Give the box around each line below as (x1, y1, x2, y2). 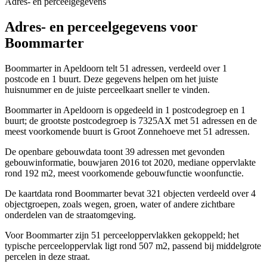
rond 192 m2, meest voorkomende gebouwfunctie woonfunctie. (5, 168, 244, 179)
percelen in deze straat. (5, 252, 90, 262)
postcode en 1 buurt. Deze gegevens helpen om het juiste (5, 74, 218, 85)
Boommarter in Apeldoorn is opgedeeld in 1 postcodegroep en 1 (5, 105, 246, 116)
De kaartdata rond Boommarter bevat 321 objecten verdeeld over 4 (5, 188, 256, 199)
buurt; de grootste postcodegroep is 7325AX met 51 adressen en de (5, 116, 257, 126)
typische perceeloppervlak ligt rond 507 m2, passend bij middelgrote (5, 241, 261, 252)
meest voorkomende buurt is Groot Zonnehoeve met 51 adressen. (5, 126, 250, 137)
